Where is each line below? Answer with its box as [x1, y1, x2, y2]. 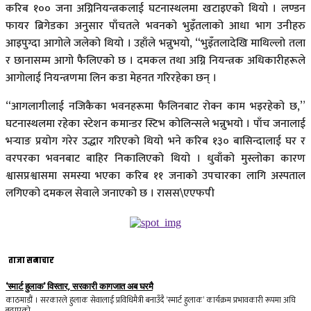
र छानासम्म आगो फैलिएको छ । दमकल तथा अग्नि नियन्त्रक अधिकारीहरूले [6, 51, 305, 70]
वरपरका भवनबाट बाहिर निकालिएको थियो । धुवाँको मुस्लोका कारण [6, 149, 305, 168]
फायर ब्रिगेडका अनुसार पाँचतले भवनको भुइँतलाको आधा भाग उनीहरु [6, 16, 305, 35]
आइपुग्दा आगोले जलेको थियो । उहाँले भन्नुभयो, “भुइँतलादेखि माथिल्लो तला [6, 33, 305, 53]
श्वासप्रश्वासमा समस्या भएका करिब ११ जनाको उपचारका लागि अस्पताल [6, 166, 305, 185]
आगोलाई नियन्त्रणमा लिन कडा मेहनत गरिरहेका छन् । [6, 68, 217, 87]
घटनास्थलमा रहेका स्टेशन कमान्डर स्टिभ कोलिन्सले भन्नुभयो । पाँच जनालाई [6, 114, 305, 133]
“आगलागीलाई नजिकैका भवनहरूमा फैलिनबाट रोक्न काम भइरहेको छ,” [6, 96, 305, 116]
